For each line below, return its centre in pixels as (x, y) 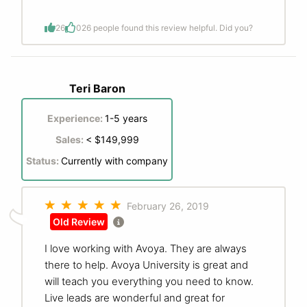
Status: (44, 161)
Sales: (70, 140)
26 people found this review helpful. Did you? (167, 27)
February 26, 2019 (168, 206)
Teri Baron (97, 89)
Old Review (79, 222)
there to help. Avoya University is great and (146, 265)
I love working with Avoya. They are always (146, 249)
